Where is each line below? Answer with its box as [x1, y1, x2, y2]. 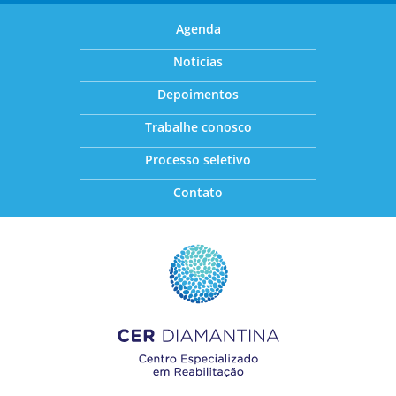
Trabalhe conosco [144, 118, 252, 135]
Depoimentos [157, 86, 239, 103]
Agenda [175, 20, 221, 37]
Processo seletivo [145, 151, 251, 168]
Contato [173, 184, 223, 201]
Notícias [173, 53, 223, 70]
